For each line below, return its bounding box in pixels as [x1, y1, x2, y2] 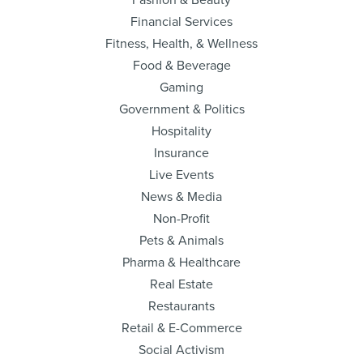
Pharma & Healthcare [122, 254, 241, 271]
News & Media [141, 189, 222, 205]
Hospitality [152, 123, 211, 139]
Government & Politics [118, 101, 245, 117]
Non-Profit [153, 211, 210, 227]
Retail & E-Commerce [121, 320, 242, 336]
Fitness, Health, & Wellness [105, 36, 258, 52]
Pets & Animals [139, 233, 224, 249]
